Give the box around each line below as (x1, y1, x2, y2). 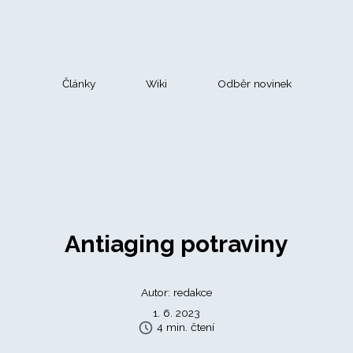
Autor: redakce (140, 286, 212, 299)
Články (61, 77, 95, 90)
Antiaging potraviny (64, 230, 288, 258)
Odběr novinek (217, 77, 292, 90)
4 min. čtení (154, 321, 215, 333)
